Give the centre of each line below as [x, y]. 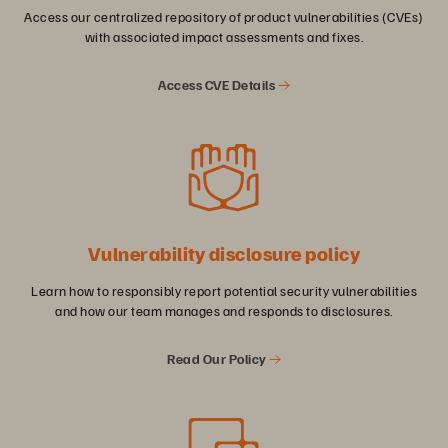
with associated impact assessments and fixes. [224, 37]
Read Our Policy [218, 359]
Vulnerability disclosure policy [224, 253]
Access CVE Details [218, 85]
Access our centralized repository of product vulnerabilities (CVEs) [224, 17]
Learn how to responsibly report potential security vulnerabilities [224, 291]
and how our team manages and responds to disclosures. [224, 311]
